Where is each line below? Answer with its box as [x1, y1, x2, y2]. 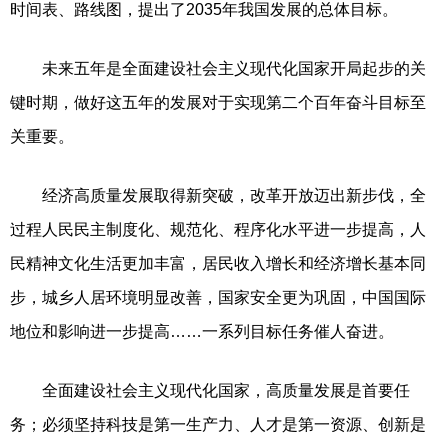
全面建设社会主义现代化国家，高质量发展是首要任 [10, 381, 410, 399]
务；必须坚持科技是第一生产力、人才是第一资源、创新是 [10, 415, 426, 433]
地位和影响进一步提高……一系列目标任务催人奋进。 [10, 322, 394, 340]
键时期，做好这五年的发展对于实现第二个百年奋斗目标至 [10, 93, 426, 111]
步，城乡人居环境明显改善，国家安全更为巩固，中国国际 [10, 288, 426, 306]
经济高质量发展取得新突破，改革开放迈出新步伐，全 [10, 186, 426, 204]
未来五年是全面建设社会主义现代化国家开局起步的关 [10, 59, 426, 77]
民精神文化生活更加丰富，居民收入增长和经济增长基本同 [10, 254, 426, 272]
